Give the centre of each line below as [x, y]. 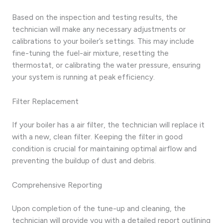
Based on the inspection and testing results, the [95, 17]
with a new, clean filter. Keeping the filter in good [97, 137]
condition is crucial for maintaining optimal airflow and [104, 149]
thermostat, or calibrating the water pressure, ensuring [106, 65]
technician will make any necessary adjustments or [99, 29]
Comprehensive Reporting [57, 185]
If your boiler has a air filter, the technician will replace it [108, 125]
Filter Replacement [45, 101]
